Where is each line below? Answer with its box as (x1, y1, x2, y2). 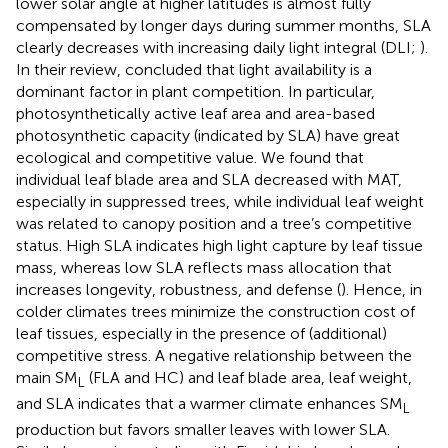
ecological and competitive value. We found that (16, 147, 364, 167)
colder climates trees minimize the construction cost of (16, 301, 415, 321)
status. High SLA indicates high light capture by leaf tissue (16, 235, 423, 255)
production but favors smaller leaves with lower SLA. (16, 419, 390, 439)
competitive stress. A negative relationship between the (16, 345, 412, 365)
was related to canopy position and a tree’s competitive (16, 213, 412, 233)
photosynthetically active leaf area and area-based (16, 103, 375, 123)
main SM (16, 367, 78, 387)
